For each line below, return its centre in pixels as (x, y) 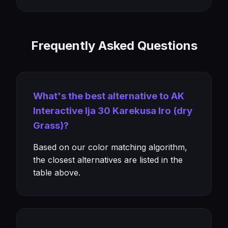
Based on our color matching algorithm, (110, 147)
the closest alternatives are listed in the (108, 160)
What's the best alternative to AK (109, 96)
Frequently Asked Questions (114, 46)
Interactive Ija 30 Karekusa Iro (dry (113, 111)
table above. (57, 173)
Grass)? (51, 125)
